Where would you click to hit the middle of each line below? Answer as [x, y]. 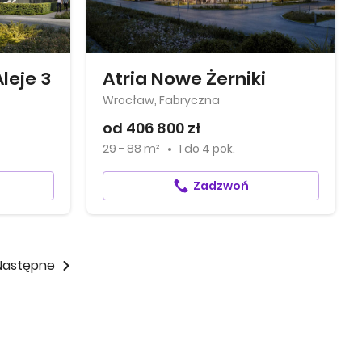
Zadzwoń [221, 186]
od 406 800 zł [152, 128]
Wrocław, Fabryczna [162, 100]
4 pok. [219, 149]
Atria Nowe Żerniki [185, 79]
